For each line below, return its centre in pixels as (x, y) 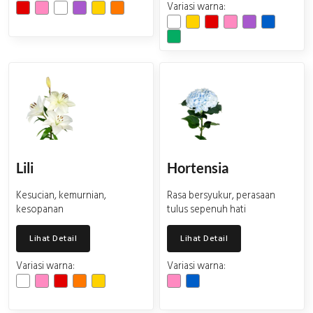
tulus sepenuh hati (206, 209)
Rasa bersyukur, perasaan (221, 195)
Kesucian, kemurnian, (61, 195)
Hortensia (198, 168)
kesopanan (40, 209)
